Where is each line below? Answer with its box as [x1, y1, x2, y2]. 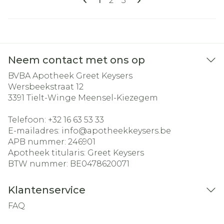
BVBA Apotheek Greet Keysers [8, 71, 132, 80]
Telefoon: [8, 115, 48, 124]
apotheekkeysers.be [87, 126, 171, 135]
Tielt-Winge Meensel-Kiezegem [26, 93, 158, 102]
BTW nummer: [8, 159, 70, 168]
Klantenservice [8, 184, 85, 196]
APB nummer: [8, 137, 68, 146]
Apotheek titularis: [8, 148, 87, 157]
